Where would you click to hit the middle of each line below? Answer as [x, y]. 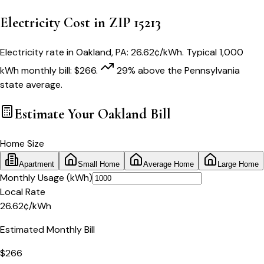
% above [146, 70]
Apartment [37, 164]
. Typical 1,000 [213, 52]
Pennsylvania [212, 70]
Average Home [169, 164]
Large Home [238, 164]
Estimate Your [56, 114]
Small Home [99, 164]
